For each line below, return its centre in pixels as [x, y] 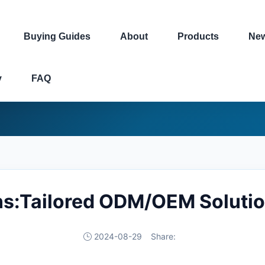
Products [198, 36]
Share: [163, 236]
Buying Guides [57, 36]
